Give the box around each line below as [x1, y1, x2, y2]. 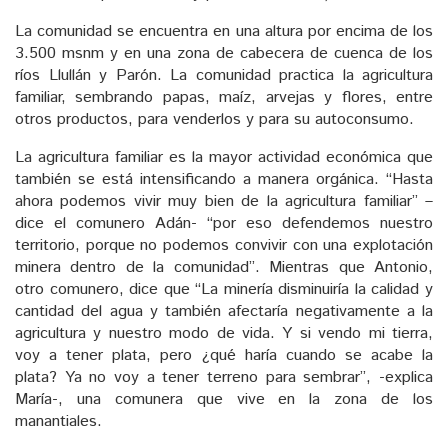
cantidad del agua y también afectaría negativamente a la [15, 299, 433, 323]
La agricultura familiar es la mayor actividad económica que [15, 145, 433, 169]
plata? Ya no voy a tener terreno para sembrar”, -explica [15, 365, 433, 389]
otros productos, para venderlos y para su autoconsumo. [15, 107, 414, 131]
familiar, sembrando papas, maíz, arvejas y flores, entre [15, 85, 433, 109]
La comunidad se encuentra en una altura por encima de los [15, 19, 433, 43]
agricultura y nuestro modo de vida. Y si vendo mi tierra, [15, 321, 433, 345]
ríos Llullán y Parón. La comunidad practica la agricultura [15, 63, 433, 87]
